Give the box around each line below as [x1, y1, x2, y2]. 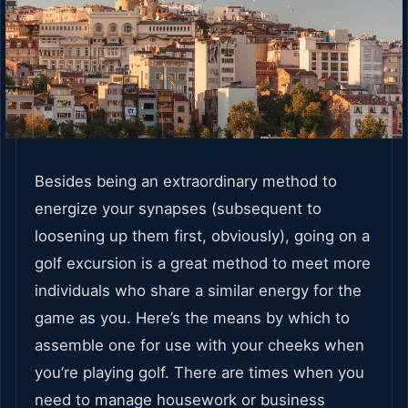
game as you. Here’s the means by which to [35, 309, 350, 328]
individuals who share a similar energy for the [35, 281, 362, 301]
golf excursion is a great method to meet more [35, 254, 371, 273]
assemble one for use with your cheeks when [35, 336, 364, 355]
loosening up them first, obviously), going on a [35, 227, 370, 246]
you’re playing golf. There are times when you [35, 363, 364, 382]
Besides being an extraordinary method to [35, 172, 337, 191]
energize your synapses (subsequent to [35, 199, 321, 219]
